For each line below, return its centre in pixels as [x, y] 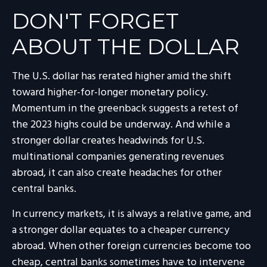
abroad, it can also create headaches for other [117, 173]
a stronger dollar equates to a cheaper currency [121, 230]
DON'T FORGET [95, 21]
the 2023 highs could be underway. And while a [121, 125]
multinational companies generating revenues [118, 157]
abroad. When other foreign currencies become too [131, 246]
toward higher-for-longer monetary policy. [110, 92]
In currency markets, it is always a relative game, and [131, 214]
